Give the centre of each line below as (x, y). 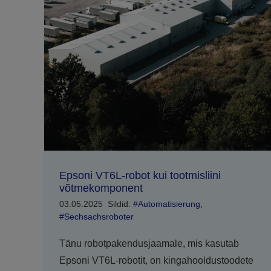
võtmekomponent (101, 188)
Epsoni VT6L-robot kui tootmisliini (140, 175)
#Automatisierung (166, 204)
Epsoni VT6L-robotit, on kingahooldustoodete (156, 260)
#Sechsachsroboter (96, 216)
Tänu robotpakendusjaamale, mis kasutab (149, 243)
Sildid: (120, 204)
